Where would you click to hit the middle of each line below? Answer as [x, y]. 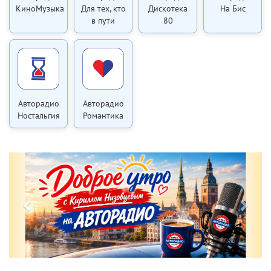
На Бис [233, 8]
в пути [103, 21]
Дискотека [168, 8]
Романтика [103, 116]
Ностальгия [38, 116]
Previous [49, 148]
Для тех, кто [103, 8]
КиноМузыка [40, 8]
